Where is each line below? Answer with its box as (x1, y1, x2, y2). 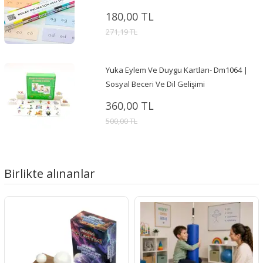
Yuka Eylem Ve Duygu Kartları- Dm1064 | (105, 65, 248, 75)
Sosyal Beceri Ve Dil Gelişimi (105, 79, 205, 89)
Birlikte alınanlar (4, 166, 95, 181)
